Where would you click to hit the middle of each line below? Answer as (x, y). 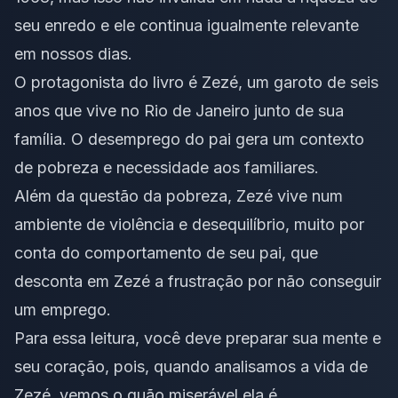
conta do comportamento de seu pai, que (166, 253)
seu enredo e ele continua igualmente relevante (187, 26)
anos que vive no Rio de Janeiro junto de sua (179, 111)
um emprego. (63, 310)
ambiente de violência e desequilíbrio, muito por (189, 225)
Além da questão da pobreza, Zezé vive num (179, 196)
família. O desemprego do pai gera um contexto (189, 139)
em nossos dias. (73, 54)
